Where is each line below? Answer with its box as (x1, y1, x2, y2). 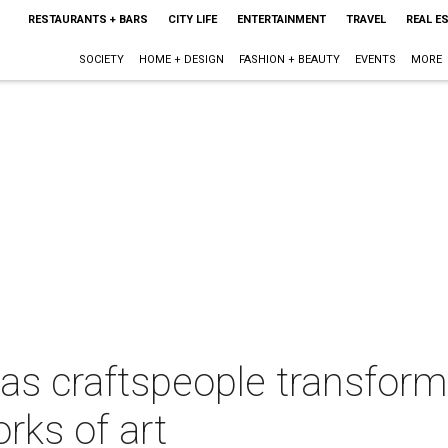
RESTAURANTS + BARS (27, 13, 148, 26)
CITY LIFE (167, 13, 217, 26)
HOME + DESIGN (138, 53, 224, 66)
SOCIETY (78, 53, 124, 66)
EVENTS (354, 53, 396, 66)
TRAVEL (345, 13, 386, 26)
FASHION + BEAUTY (238, 53, 340, 66)
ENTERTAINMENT (236, 13, 326, 26)
